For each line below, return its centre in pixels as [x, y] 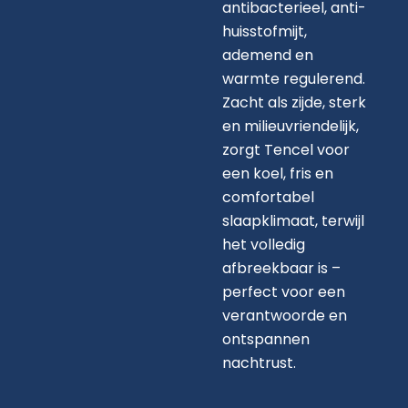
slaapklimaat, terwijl [293, 221]
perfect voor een [284, 292]
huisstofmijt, [265, 32]
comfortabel [268, 198]
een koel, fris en [278, 174]
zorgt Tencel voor [286, 150]
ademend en [268, 56]
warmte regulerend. [294, 79]
